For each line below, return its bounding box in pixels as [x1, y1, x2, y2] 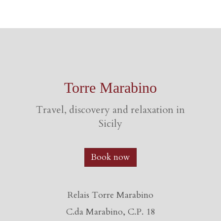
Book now [91, 151, 130, 163]
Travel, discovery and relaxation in [36, 103, 185, 116]
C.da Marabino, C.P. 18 [66, 206, 155, 218]
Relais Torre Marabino [68, 189, 153, 201]
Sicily [99, 117, 122, 130]
